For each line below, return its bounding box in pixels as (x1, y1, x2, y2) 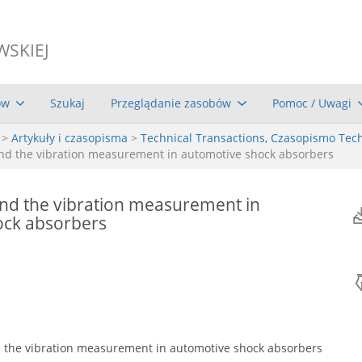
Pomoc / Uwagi (271, 95, 351, 111)
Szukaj (50, 95, 86, 111)
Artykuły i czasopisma (11, 129, 128, 145)
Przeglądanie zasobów (111, 95, 232, 111)
